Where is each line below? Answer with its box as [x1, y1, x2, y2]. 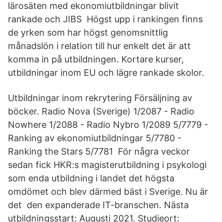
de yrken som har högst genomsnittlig [8, 27, 168, 38]
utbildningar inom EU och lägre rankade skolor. [8, 67, 204, 78]
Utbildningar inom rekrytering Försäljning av [8, 93, 192, 103]
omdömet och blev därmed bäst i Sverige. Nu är [8, 186, 208, 197]
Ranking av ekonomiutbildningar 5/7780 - [8, 133, 181, 143]
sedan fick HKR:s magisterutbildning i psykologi [8, 160, 207, 170]
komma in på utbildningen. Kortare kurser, [8, 54, 184, 64]
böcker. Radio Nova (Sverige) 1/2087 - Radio [8, 106, 194, 116]
